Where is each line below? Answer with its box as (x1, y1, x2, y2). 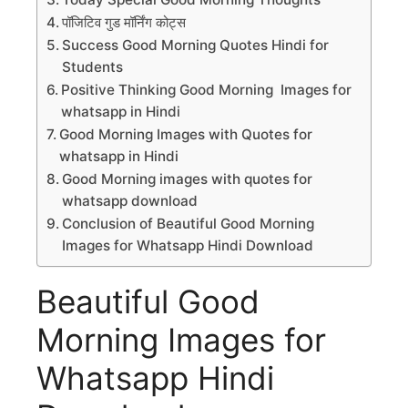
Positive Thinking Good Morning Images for (61, 81, 352, 99)
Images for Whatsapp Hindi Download (62, 237, 314, 255)
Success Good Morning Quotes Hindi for (62, 36, 330, 55)
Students (62, 58, 124, 76)
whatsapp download (62, 192, 199, 210)
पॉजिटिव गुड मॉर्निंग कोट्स (62, 14, 190, 32)
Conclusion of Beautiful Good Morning (62, 215, 315, 233)
